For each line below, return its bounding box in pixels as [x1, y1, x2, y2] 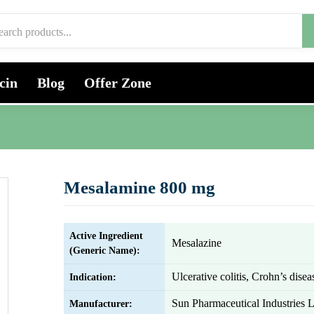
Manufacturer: [69, 299, 132, 309]
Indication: [69, 272, 116, 282]
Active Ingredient [69, 231, 143, 241]
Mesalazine [172, 237, 221, 249]
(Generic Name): [69, 245, 140, 256]
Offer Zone [84, 75, 151, 90]
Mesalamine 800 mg [64, 178, 215, 197]
